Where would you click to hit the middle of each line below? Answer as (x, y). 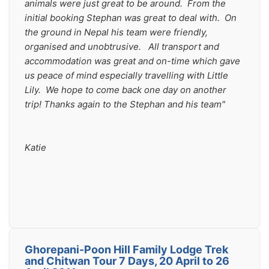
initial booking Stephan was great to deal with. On (131, 18)
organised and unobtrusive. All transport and (122, 47)
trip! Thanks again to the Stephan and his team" (125, 104)
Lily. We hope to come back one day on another (125, 90)
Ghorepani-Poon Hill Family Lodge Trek (126, 249)
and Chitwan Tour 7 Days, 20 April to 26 (127, 261)
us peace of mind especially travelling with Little (126, 75)
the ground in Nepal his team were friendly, (116, 32)
